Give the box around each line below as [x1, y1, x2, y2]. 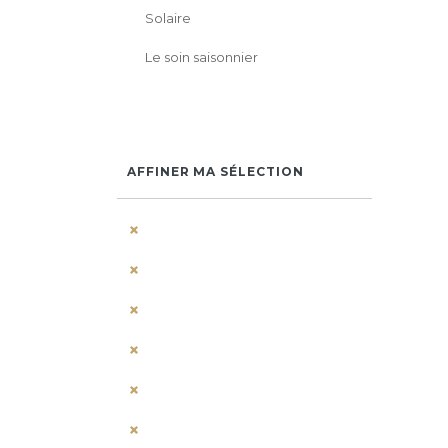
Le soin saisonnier [145, 49, 258, 65]
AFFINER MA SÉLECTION [127, 164, 304, 179]
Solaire [145, 10, 191, 26]
